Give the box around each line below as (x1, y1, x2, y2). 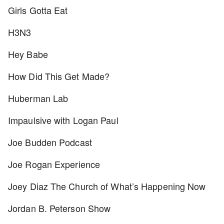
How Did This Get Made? (8, 69, 110, 82)
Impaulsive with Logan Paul (8, 113, 118, 126)
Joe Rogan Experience (8, 157, 100, 170)
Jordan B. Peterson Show (8, 201, 111, 214)
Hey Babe (8, 47, 48, 60)
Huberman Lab (8, 91, 68, 104)
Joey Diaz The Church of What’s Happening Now (8, 179, 206, 192)
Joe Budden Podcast (8, 135, 92, 148)
